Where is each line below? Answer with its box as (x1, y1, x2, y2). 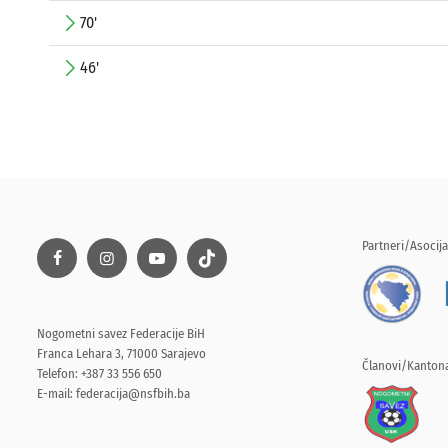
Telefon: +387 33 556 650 (37, 366, 162, 382)
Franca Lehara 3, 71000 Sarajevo (37, 346, 206, 362)
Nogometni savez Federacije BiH (37, 326, 205, 342)
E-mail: (37, 386, 76, 402)
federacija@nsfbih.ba (76, 386, 190, 402)
